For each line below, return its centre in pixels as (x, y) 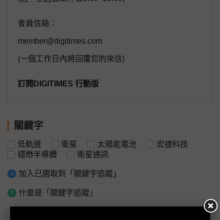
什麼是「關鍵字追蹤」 (58, 193)
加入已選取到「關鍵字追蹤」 (70, 174)
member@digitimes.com (60, 41)
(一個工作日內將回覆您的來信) (71, 59)
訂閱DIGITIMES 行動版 (58, 84)
